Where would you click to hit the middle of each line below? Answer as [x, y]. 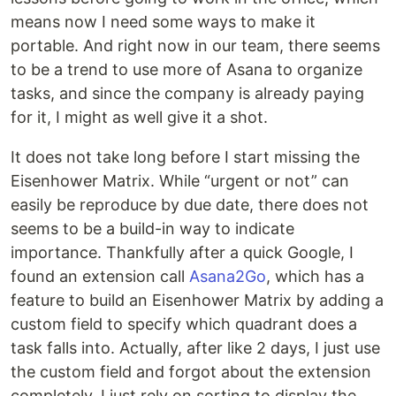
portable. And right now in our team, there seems [195, 46]
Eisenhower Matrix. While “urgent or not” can [180, 181]
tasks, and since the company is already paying [187, 93]
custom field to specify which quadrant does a [184, 324]
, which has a [315, 276]
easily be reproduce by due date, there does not [190, 205]
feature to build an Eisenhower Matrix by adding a [197, 300]
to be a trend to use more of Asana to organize [187, 69]
